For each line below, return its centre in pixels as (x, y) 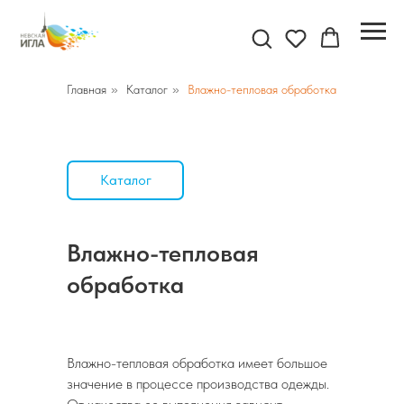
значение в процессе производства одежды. (198, 384)
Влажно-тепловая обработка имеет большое (197, 363)
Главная (87, 89)
